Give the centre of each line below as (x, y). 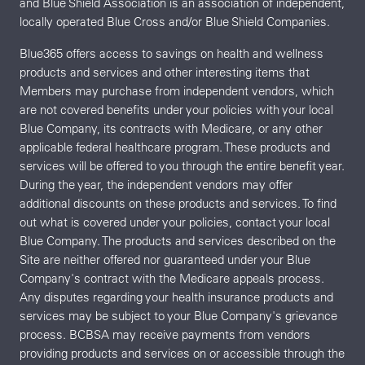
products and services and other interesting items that (165, 72)
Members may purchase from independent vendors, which (177, 90)
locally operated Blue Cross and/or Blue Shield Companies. (175, 21)
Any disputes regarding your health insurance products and (176, 297)
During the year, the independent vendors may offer (156, 184)
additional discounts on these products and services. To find (178, 203)
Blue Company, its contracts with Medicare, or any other (171, 128)
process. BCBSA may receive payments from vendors (165, 334)
